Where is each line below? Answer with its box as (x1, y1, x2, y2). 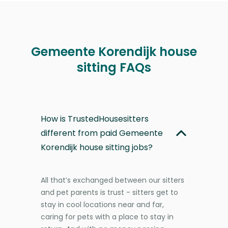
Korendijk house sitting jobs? (41, 141, 153, 153)
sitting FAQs (77, 59, 151, 76)
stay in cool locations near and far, (41, 199, 164, 210)
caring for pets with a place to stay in (41, 211, 174, 222)
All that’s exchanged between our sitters (41, 175, 184, 185)
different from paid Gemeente (41, 127, 163, 139)
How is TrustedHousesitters (41, 112, 149, 125)
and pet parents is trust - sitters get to (41, 187, 178, 197)
